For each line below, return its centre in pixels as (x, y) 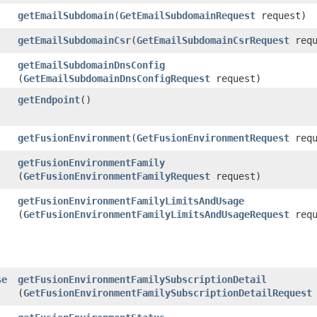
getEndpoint (49, 99)
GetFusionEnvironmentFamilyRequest (117, 176)
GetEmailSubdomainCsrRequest (213, 40)
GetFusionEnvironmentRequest (213, 138)
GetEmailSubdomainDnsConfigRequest (117, 78)
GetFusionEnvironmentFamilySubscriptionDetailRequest (168, 293)
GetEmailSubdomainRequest (188, 15)
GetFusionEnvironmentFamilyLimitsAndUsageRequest (156, 214)
